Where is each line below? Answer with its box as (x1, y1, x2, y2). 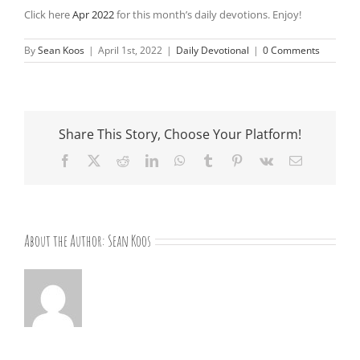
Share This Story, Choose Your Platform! (59, 125, 301, 143)
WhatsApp (184, 153, 239, 166)
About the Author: (24, 231, 108, 252)
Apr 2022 (72, 6, 114, 22)
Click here (24, 6, 72, 22)
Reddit (128, 153, 162, 166)
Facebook (70, 153, 121, 166)
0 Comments (263, 43, 320, 57)
